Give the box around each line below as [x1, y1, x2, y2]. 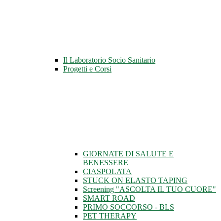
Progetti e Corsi [63, 65, 111, 74]
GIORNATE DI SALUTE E [83, 149, 174, 158]
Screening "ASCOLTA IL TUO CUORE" [83, 185, 216, 194]
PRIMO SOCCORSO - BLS [83, 203, 174, 212]
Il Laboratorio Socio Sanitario [63, 56, 155, 65]
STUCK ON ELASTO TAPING [83, 176, 187, 185]
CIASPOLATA [83, 167, 132, 176]
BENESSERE [83, 158, 128, 167]
